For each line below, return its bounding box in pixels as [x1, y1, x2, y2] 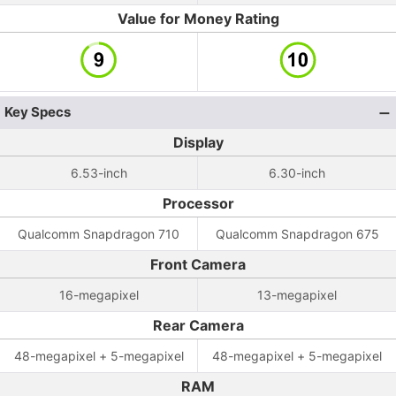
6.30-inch [269, 165, 325, 180]
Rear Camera [152, 316, 244, 334]
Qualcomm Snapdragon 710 [18, 226, 179, 241]
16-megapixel [58, 287, 139, 302]
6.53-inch [70, 165, 127, 180]
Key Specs [4, 103, 71, 120]
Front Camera [150, 255, 246, 273]
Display [172, 133, 224, 151]
